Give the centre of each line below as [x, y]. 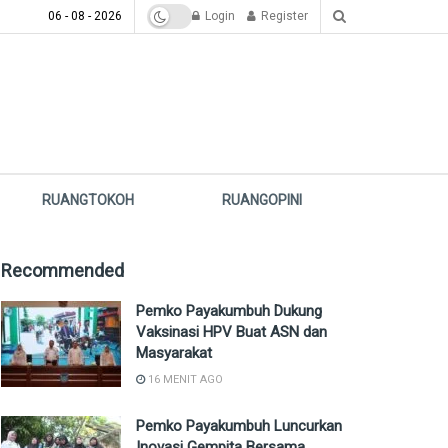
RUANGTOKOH [88, 200]
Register [283, 16]
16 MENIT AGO [184, 379]
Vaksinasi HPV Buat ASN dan [231, 332]
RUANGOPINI [262, 200]
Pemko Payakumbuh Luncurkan [239, 426]
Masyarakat [174, 353]
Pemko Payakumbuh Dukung [229, 311]
